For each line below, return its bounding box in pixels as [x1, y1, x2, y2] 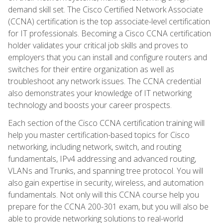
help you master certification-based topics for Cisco [8, 129, 190, 140]
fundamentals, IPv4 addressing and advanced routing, [8, 153, 196, 164]
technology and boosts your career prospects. [8, 99, 172, 111]
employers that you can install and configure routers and [8, 51, 207, 63]
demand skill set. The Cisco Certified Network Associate [8, 3, 203, 15]
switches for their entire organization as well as [8, 63, 174, 75]
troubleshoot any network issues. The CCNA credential [8, 75, 201, 87]
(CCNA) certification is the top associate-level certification [8, 15, 210, 27]
